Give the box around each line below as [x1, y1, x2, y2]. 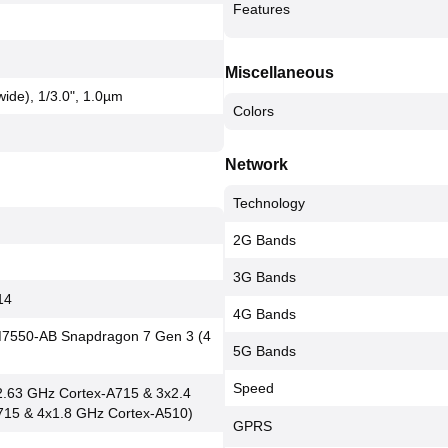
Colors [233, 103, 274, 119]
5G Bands [233, 343, 296, 359]
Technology [233, 195, 305, 211]
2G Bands [233, 232, 296, 248]
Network [225, 156, 288, 173]
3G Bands [233, 269, 296, 285]
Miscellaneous [225, 64, 334, 81]
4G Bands [233, 306, 296, 322]
